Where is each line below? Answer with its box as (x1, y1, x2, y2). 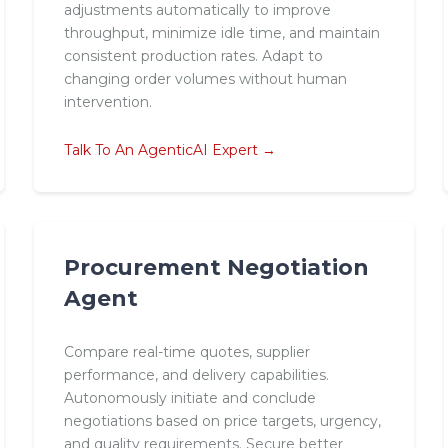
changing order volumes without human (63, 70, 347, 89)
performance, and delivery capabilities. (63, 365, 329, 384)
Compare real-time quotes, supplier (63, 342, 310, 361)
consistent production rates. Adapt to (63, 47, 323, 66)
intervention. (63, 93, 152, 112)
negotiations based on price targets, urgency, (63, 411, 381, 430)
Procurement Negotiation (63, 254, 369, 281)
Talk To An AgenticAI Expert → (63, 141, 276, 160)
